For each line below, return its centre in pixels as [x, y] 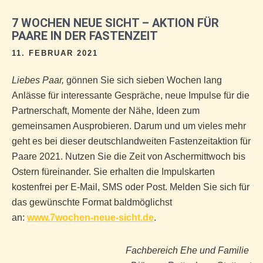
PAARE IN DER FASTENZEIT [85, 36]
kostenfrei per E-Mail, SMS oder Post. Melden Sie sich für [131, 187]
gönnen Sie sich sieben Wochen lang [143, 80]
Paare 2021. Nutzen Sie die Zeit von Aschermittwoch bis [129, 156]
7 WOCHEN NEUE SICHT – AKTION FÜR [115, 23]
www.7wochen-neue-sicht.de [90, 218]
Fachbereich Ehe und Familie [188, 250]
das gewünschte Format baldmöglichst [92, 202]
